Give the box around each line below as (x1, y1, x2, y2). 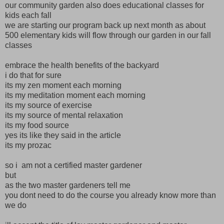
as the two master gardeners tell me (5, 180, 130, 189)
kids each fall (5, 10, 51, 19)
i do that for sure (5, 70, 61, 79)
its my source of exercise (5, 100, 92, 109)
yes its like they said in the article (5, 130, 123, 139)
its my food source (5, 120, 69, 129)
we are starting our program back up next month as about (5, 20, 205, 29)
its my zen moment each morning (5, 80, 121, 89)
